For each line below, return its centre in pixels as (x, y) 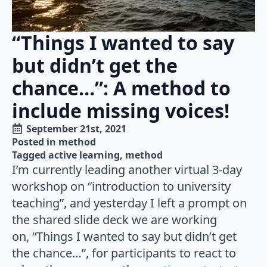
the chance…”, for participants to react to (124, 253)
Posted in (35, 142)
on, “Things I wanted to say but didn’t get (124, 236)
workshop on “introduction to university (121, 186)
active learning (84, 155)
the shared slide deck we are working (114, 219)
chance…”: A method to (121, 88)
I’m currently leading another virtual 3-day (127, 169)
